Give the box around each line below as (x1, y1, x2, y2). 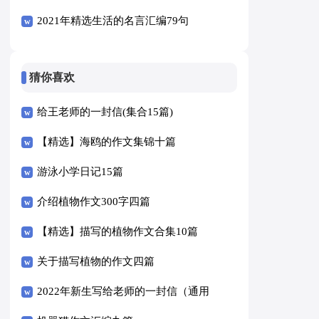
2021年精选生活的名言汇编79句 (37, 14, 189, 26)
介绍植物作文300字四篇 (37, 196, 151, 208)
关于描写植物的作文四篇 (37, 256, 155, 268)
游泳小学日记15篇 (37, 166, 124, 178)
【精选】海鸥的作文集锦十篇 (37, 136, 177, 148)
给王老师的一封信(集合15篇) (37, 106, 174, 118)
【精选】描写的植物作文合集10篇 (37, 226, 199, 238)
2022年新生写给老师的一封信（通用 (37, 286, 210, 298)
